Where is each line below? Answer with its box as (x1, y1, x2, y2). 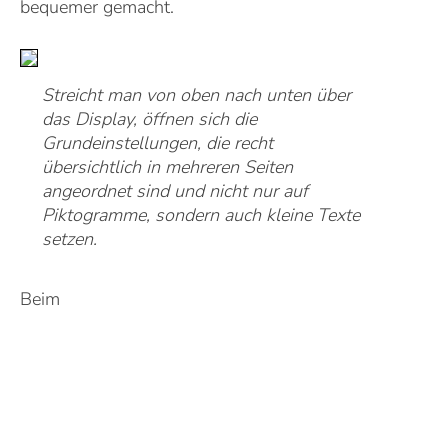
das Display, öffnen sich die (42, 107, 257, 131)
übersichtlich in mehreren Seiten (42, 155, 293, 179)
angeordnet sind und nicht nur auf (42, 179, 308, 203)
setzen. (42, 227, 97, 251)
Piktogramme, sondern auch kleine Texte (42, 203, 360, 227)
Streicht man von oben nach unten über (42, 83, 351, 107)
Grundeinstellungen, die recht (42, 131, 273, 155)
